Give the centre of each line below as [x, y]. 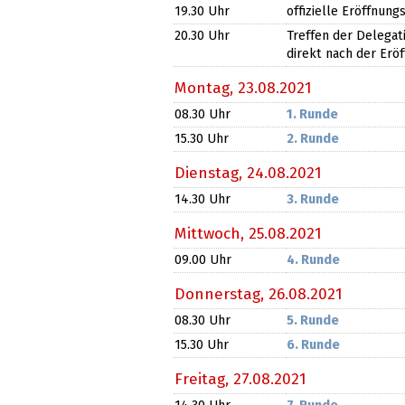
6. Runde [313, 346]
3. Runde [313, 200]
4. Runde [313, 261]
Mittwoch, [212, 234]
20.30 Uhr [202, 37]
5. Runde [313, 321]
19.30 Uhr [202, 12]
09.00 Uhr [203, 261]
